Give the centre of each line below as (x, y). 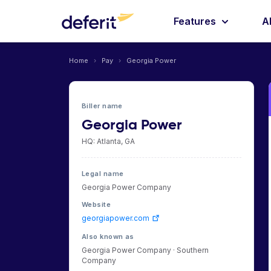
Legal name (103, 174)
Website (96, 204)
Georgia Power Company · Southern (145, 250)
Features (196, 21)
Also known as (108, 237)
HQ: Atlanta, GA (108, 141)
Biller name (102, 106)
